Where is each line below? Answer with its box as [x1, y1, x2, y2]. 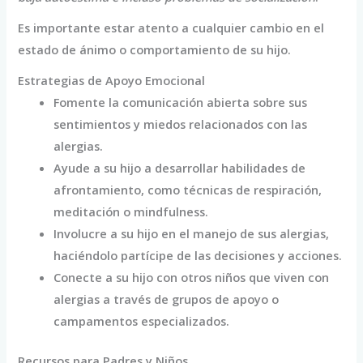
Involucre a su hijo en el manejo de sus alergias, [53, 225, 330, 242]
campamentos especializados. [53, 313, 230, 330]
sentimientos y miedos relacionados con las [53, 116, 308, 133]
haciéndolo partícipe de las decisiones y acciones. [53, 247, 343, 264]
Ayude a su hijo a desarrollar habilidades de [53, 160, 306, 177]
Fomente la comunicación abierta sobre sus [53, 94, 308, 111]
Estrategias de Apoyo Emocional [18, 72, 206, 89]
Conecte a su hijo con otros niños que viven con [53, 269, 330, 286]
